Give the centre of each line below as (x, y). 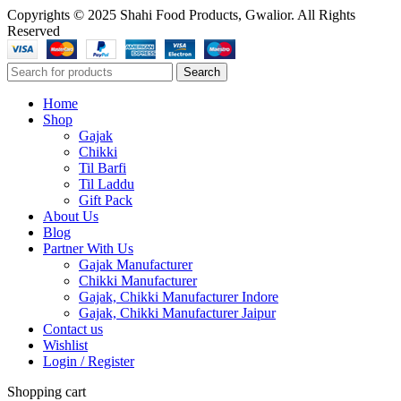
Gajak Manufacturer (136, 264)
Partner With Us (88, 248)
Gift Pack (106, 200)
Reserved (34, 30)
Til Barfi (102, 167)
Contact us (73, 328)
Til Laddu (107, 183)
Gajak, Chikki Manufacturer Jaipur (177, 312)
